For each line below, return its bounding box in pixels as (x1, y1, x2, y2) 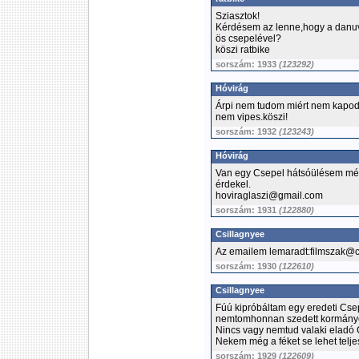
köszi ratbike (216, 44, 270, 55)
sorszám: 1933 (216, 59, 279, 69)
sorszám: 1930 (216, 261, 279, 271)
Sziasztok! (216, 10, 260, 22)
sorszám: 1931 (216, 205, 279, 215)
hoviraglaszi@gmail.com (216, 190, 323, 201)
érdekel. (216, 179, 251, 190)
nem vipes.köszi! (216, 111, 288, 123)
